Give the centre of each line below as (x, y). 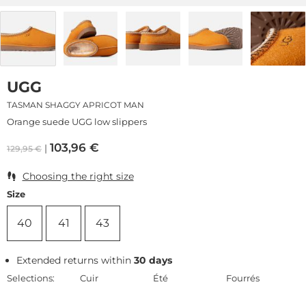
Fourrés (243, 278)
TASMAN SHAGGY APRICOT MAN (75, 105)
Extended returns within (75, 260)
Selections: (31, 278)
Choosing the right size (78, 176)
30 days (153, 260)
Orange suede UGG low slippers (77, 121)
